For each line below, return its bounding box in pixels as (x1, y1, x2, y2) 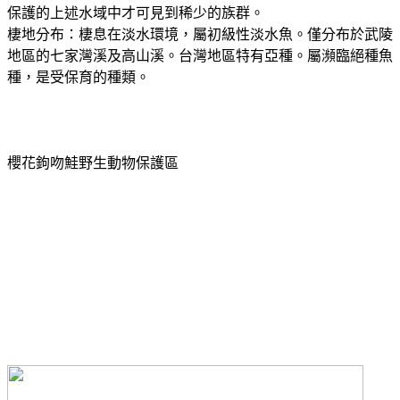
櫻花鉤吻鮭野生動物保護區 (7, 154, 179, 171)
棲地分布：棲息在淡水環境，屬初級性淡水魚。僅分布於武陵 (7, 26, 393, 42)
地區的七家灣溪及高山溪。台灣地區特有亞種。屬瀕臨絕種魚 (7, 47, 393, 63)
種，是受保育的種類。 (7, 69, 150, 85)
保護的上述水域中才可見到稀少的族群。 (7, 4, 264, 21)
